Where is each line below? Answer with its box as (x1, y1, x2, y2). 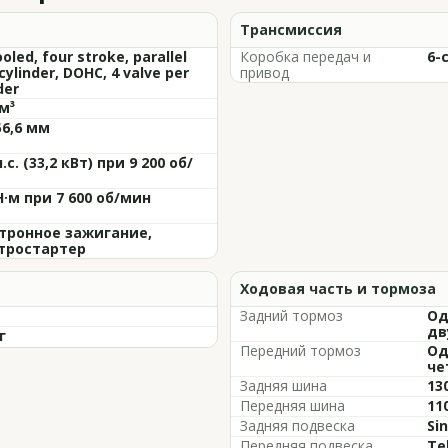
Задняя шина (240, 376, 327, 395)
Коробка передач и (240, 47, 371, 66)
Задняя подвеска (240, 416, 355, 435)
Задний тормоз (240, 306, 343, 325)
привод (240, 63, 289, 82)
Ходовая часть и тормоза (240, 279, 436, 298)
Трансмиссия (240, 20, 342, 39)
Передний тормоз (240, 341, 361, 360)
